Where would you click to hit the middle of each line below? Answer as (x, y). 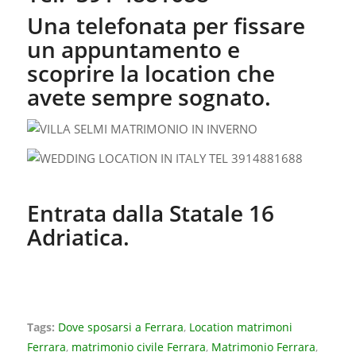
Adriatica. (78, 236)
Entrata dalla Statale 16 (150, 213)
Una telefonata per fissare (166, 26)
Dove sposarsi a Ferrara (120, 328)
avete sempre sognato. (149, 97)
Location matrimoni (240, 328)
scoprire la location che (151, 74)
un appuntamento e (133, 50)
